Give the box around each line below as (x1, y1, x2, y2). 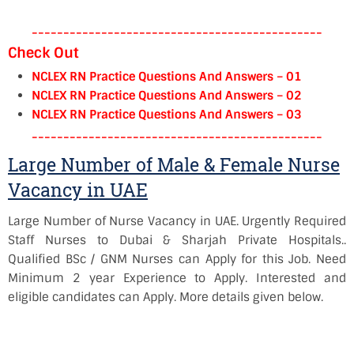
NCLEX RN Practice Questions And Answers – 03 (32, 107, 302, 122)
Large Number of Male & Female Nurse (8, 153, 340, 176)
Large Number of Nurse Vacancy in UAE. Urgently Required (8, 213, 346, 229)
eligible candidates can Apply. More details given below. (8, 289, 323, 305)
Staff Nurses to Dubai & (8, 232, 183, 248)
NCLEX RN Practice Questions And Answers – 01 (32, 69, 302, 85)
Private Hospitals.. (227, 232, 347, 248)
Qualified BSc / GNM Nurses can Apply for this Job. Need (8, 251, 346, 267)
